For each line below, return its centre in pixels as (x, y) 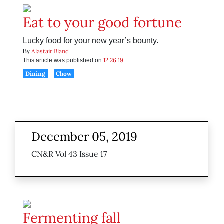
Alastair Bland (50, 51)
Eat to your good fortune (102, 23)
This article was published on (63, 61)
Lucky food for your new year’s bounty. (91, 41)
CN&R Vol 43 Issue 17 (69, 154)
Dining (35, 74)
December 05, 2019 (84, 137)
